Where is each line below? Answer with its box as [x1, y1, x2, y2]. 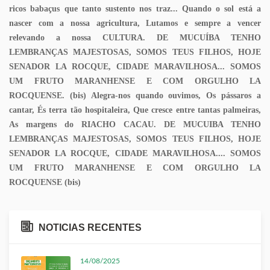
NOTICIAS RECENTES [39, 222, 142, 233]
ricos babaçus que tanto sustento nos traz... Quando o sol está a [9, 4, 261, 14]
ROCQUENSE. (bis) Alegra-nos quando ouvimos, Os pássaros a [9, 91, 261, 101]
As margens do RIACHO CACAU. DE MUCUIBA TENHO [9, 120, 261, 130]
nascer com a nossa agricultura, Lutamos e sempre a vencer [9, 19, 261, 28]
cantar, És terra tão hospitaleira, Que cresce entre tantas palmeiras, [9, 105, 261, 115]
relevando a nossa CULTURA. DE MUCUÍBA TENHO [9, 33, 261, 43]
